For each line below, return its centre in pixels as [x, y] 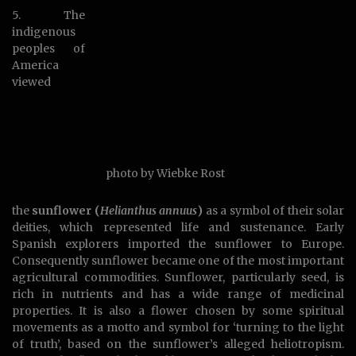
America [35, 66]
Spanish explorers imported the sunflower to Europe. [178, 244]
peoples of [49, 49]
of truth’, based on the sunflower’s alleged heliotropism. [178, 344]
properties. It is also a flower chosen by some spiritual [178, 311]
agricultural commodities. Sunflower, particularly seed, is [178, 278]
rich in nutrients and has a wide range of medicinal [178, 294]
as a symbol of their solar [274, 211]
